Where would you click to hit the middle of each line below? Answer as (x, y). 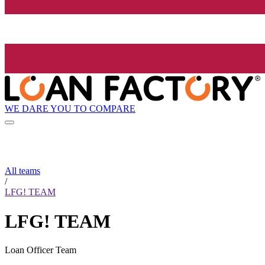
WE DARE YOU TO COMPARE (70, 108)
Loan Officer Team (41, 250)
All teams (22, 171)
